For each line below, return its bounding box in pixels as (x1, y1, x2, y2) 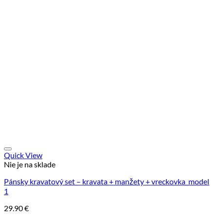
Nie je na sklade (4, 159, 55, 169)
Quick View (4, 150, 42, 160)
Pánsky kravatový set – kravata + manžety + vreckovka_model (4, 176, 209, 186)
